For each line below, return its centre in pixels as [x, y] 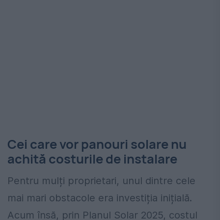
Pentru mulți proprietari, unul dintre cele [101, 180]
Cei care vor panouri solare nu [97, 144]
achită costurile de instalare [92, 159]
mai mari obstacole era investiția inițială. [100, 198]
